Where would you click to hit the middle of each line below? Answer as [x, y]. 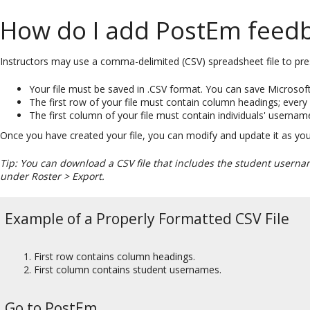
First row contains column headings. [115, 257]
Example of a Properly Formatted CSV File [147, 218]
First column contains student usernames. [128, 270]
